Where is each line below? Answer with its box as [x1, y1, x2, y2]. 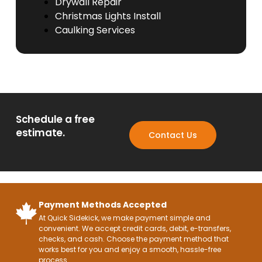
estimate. [15, 125, 65, 140]
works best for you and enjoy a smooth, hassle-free [39, 244, 222, 254]
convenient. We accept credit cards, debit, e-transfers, [39, 223, 232, 233]
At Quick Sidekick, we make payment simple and [39, 212, 211, 223]
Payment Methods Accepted [39, 198, 167, 211]
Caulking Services [55, 23, 136, 37]
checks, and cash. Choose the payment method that [39, 233, 229, 244]
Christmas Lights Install [55, 9, 161, 23]
